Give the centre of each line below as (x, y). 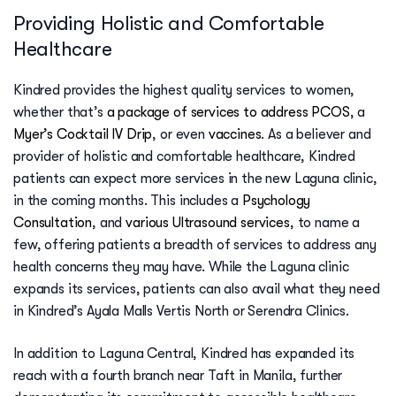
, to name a (325, 223)
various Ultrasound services (208, 223)
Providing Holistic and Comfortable (169, 24)
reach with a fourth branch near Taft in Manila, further (178, 375)
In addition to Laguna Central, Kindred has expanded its (184, 353)
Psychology (276, 201)
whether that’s (60, 113)
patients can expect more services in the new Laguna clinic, (195, 179)
